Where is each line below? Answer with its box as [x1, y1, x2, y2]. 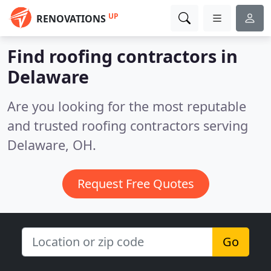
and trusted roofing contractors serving [7, 117, 248, 134]
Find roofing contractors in [7, 44, 238, 68]
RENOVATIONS [36, 12, 106, 25]
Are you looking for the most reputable [7, 97, 246, 115]
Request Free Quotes [77, 175, 194, 192]
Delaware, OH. [7, 136, 96, 154]
